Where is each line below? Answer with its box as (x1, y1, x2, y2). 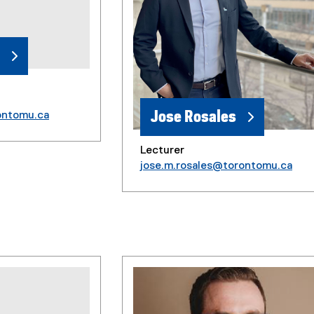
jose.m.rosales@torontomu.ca (139, 161, 292, 172)
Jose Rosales (150, 109, 236, 125)
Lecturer (139, 145, 184, 157)
